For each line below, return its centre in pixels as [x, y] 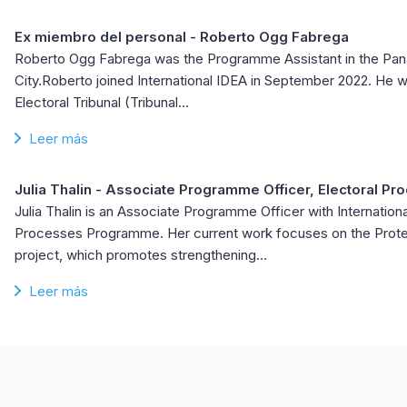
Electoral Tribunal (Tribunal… [102, 103]
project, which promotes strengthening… [141, 255]
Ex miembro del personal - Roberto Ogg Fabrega [182, 37]
